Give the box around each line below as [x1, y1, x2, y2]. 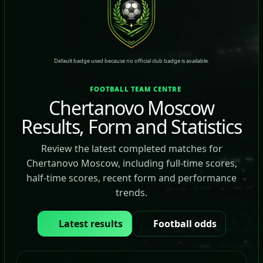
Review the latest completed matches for [41, 142, 222, 155]
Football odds [153, 217, 217, 230]
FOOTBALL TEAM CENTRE [89, 85, 181, 93]
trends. [116, 186, 147, 199]
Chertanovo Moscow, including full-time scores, [26, 157, 237, 170]
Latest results [58, 217, 123, 230]
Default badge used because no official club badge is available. [54, 57, 209, 65]
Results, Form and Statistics [21, 114, 242, 139]
